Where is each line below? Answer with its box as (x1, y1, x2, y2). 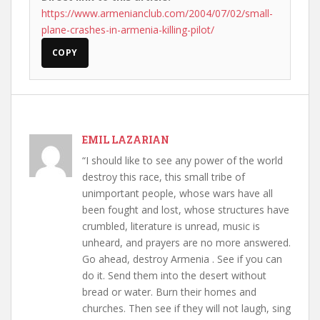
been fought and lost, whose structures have (82, 203, 289, 216)
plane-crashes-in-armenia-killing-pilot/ (41, 23, 214, 36)
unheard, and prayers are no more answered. (82, 236, 291, 249)
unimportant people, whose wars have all (82, 186, 273, 200)
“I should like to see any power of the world (82, 154, 283, 167)
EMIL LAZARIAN (82, 133, 169, 146)
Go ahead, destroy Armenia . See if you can (82, 252, 282, 266)
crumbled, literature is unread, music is (82, 219, 260, 233)
